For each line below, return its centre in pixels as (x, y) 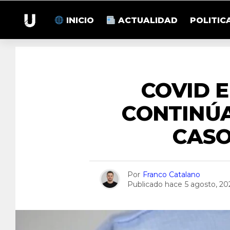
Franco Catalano (171, 174)
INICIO (79, 21)
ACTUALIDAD (147, 21)
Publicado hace (155, 184)
